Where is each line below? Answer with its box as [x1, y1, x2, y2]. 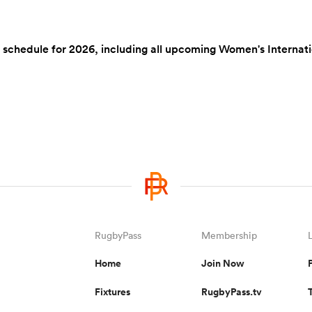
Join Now [201, 256, 244, 270]
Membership [201, 229, 257, 242]
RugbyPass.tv [201, 285, 262, 299]
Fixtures [94, 285, 130, 299]
